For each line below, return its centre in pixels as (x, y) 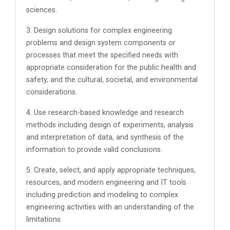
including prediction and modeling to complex (102, 195)
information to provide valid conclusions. (94, 150)
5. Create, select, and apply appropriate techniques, (111, 170)
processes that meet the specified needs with (102, 55)
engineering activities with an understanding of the (110, 207)
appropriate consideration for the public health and (111, 68)
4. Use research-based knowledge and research (105, 113)
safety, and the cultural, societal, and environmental (112, 80)
